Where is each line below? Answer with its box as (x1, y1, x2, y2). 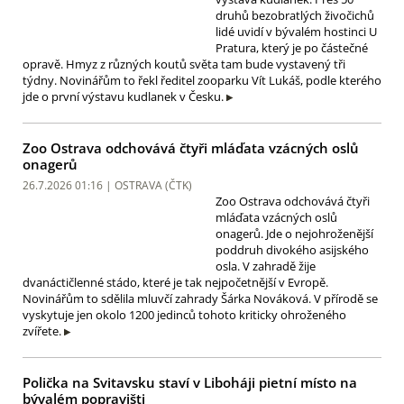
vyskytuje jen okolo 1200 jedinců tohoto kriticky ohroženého (23, 307, 346, 324)
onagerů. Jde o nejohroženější (216, 225, 373, 243)
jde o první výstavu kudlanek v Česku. (23, 87, 224, 105)
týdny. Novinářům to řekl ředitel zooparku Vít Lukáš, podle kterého (23, 71, 381, 88)
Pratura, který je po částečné (216, 39, 368, 56)
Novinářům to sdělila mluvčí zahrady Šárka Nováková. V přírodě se (23, 290, 378, 308)
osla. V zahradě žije (216, 258, 316, 275)
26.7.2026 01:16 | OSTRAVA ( (23, 178, 169, 194)
